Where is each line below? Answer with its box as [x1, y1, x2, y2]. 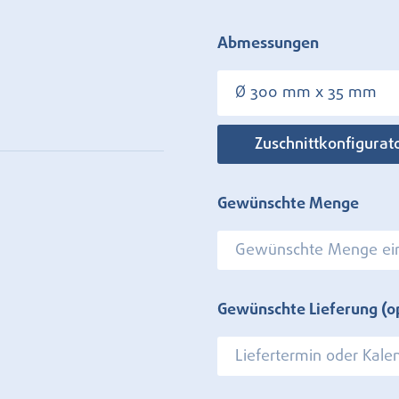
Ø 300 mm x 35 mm [235, 85, 377, 101]
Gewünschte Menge [217, 196, 359, 212]
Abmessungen [217, 36, 319, 52]
